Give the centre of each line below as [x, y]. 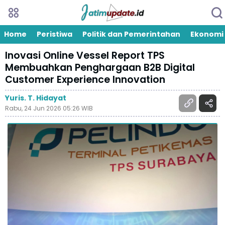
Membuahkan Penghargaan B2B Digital [100, 68]
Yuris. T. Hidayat [36, 98]
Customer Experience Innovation [85, 80]
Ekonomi [207, 34]
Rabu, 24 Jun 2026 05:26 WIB [49, 108]
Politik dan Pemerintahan [131, 34]
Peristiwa [54, 34]
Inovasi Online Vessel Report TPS [85, 55]
